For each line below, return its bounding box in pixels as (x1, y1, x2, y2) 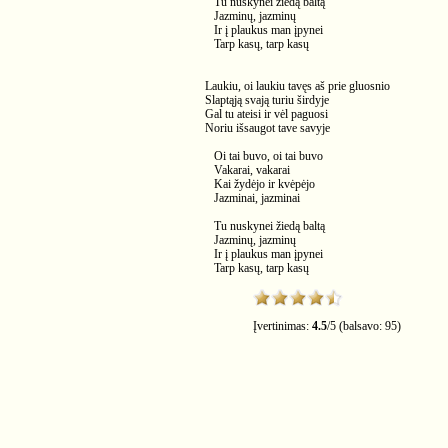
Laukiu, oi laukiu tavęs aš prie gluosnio (205, 79, 390, 93)
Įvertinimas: (253, 319, 312, 333)
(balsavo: (336, 319, 385, 333)
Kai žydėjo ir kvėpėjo (205, 177, 315, 191)
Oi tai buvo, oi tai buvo (205, 149, 323, 163)
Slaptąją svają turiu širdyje (205, 93, 329, 107)
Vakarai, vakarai (205, 163, 290, 177)
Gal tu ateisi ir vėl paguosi (205, 107, 328, 121)
